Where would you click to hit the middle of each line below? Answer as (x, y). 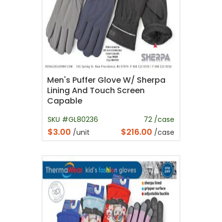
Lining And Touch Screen (96, 90)
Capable (65, 101)
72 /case (159, 119)
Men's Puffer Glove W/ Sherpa (106, 80)
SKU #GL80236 (73, 119)
